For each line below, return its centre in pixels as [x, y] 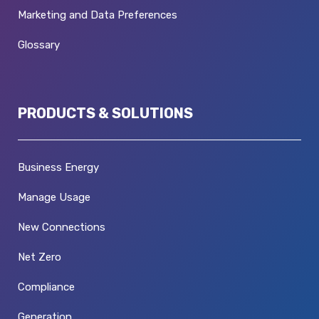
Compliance [46, 287]
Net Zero [40, 257]
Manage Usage [54, 197]
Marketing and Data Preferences [98, 15]
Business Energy [58, 167]
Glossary [39, 45]
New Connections [62, 227]
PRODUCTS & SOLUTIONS [105, 113]
